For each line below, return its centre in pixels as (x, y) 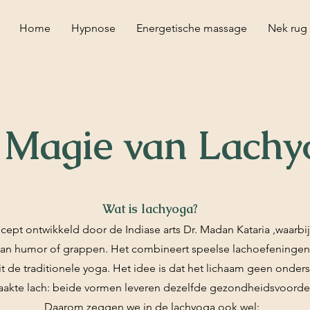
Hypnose (93, 28)
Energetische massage (192, 28)
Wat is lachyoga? (152, 209)
